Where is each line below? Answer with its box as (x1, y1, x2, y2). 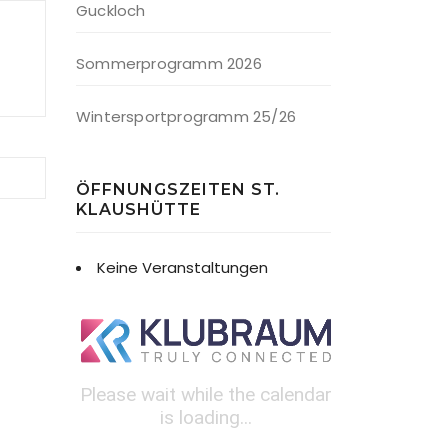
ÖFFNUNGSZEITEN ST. (76, 179, 280, 199)
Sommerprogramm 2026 (76, 52, 262, 74)
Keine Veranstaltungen (97, 256, 268, 278)
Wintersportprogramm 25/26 (76, 105, 296, 127)
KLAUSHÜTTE (76, 199, 201, 219)
